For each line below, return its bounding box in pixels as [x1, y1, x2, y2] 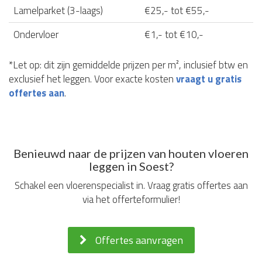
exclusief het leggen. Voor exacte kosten [9, 71, 176, 87]
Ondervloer [13, 27, 58, 43]
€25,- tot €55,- [144, 3, 209, 19]
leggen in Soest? [88, 159, 174, 174]
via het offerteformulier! [82, 192, 180, 208]
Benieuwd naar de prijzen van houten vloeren [13, 146, 249, 161]
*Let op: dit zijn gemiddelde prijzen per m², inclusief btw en [9, 57, 248, 73]
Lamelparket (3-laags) [13, 3, 103, 19]
